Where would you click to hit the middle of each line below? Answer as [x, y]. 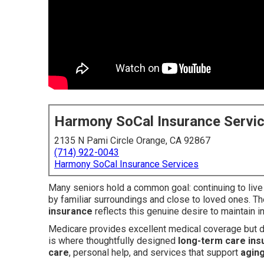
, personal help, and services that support [155, 253]
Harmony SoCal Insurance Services [126, 164]
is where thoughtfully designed [113, 241]
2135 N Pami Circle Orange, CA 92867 [132, 141]
